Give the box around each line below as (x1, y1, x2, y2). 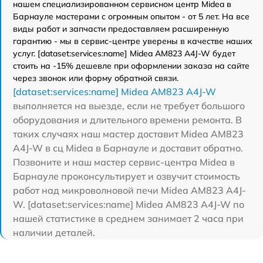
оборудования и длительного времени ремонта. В (13, 113, 242, 126)
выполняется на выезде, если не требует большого (13, 99, 245, 112)
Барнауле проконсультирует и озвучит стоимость (13, 170, 240, 182)
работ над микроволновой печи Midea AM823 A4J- (13, 184, 246, 196)
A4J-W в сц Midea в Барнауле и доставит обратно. (13, 141, 243, 154)
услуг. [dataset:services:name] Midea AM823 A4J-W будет (13, 48, 235, 59)
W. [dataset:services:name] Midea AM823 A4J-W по (13, 198, 244, 210)
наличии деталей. (13, 226, 95, 238)
